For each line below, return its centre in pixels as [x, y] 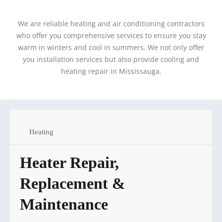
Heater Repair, [69, 162]
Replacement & [73, 183]
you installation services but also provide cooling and [111, 59]
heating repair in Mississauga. [111, 71]
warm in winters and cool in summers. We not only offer [111, 47]
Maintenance [64, 204]
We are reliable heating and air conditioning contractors [111, 23]
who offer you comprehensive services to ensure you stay [111, 35]
